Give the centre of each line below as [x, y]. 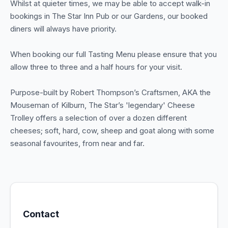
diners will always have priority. [63, 29]
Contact [41, 214]
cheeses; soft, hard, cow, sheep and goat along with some [112, 131]
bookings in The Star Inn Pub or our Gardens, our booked [109, 16]
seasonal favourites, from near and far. [77, 143]
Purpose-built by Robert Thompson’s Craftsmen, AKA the [110, 92]
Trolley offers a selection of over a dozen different [98, 118]
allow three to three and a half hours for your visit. [96, 67]
